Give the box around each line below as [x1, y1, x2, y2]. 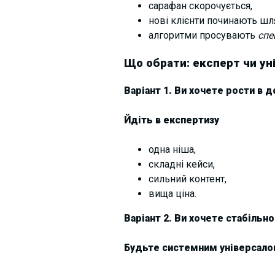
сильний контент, [148, 172, 227, 185]
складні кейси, [148, 158, 215, 170]
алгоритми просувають [148, 29, 258, 42]
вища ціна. [148, 187, 196, 199]
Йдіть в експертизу [123, 114, 219, 126]
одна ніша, [148, 143, 196, 155]
